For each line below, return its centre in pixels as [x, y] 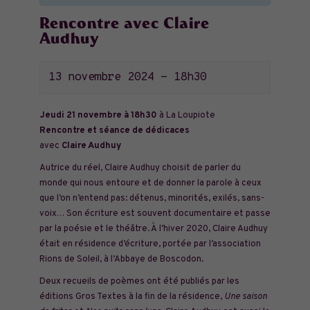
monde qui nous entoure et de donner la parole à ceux [150, 183]
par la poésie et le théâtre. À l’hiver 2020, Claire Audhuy [153, 229]
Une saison [245, 297]
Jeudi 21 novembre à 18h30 [98, 116]
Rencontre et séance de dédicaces [114, 131]
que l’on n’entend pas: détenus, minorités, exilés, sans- [152, 199]
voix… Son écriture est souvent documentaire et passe [155, 214]
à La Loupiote [186, 116]
